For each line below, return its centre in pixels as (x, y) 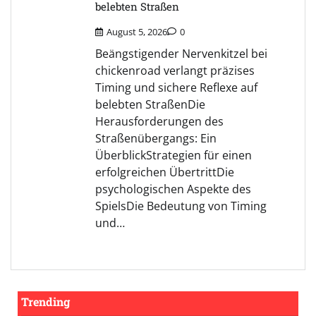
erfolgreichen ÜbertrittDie (165, 172)
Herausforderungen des (159, 121)
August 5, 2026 (137, 31)
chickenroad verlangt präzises (175, 70)
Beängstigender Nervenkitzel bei (181, 53)
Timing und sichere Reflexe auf (176, 87)
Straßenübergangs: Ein (156, 138)
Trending (45, 301)
